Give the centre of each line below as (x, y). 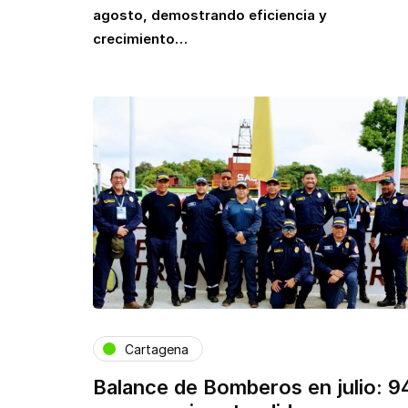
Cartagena (157, 349)
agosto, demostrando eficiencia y (210, 15)
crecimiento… (140, 38)
